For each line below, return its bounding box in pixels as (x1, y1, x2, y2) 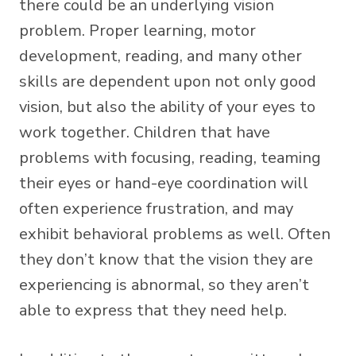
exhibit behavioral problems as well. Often (19, 222, 331, 245)
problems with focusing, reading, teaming (19, 146, 321, 168)
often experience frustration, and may (19, 197, 293, 219)
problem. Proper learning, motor (19, 19, 256, 41)
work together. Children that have (19, 121, 270, 143)
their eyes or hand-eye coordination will (19, 172, 308, 194)
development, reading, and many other (19, 44, 302, 67)
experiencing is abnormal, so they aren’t (19, 273, 309, 296)
